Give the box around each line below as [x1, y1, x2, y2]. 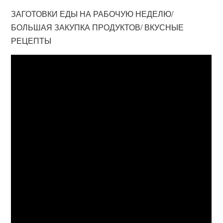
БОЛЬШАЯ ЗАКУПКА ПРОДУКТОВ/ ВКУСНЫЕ [11, 21, 184, 33]
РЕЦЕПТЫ [11, 35, 52, 46]
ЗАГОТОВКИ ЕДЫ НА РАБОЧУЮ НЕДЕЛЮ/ [11, 8, 174, 19]
